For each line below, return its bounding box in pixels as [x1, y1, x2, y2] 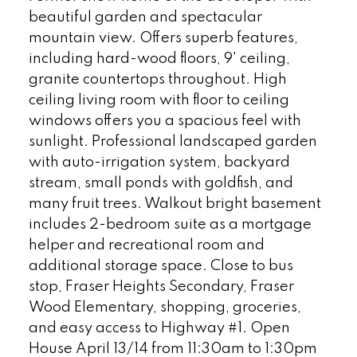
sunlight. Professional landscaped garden [28, 134, 317, 149]
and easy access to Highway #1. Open [28, 320, 290, 335]
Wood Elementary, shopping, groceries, [28, 300, 301, 315]
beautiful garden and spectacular [28, 10, 262, 25]
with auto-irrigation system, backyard [28, 155, 290, 170]
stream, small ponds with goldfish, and [28, 175, 293, 190]
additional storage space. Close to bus [28, 258, 293, 273]
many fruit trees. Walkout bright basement [28, 196, 321, 211]
